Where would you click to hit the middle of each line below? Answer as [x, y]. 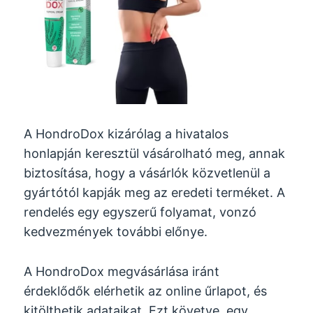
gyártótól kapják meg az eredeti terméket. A [155, 192]
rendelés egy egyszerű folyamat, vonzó [140, 212]
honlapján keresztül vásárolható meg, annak [155, 153]
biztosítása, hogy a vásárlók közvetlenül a [147, 173]
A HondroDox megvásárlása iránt [122, 271]
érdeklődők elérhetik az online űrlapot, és [146, 291]
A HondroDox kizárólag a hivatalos [126, 133]
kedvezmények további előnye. [116, 231]
